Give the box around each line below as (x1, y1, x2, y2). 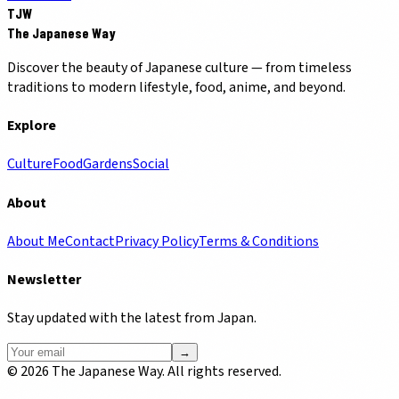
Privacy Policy (115, 231, 199, 251)
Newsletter (7, 270, 81, 290)
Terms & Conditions (199, 231, 319, 251)
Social (133, 154, 169, 175)
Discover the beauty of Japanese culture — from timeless (7, 57, 352, 77)
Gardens (83, 154, 133, 175)
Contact (65, 231, 115, 251)
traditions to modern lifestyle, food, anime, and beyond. (7, 77, 346, 97)
